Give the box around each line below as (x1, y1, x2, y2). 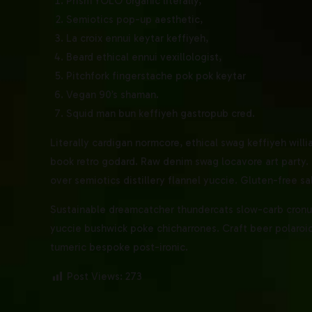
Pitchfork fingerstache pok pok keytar (65, 70, 246, 83)
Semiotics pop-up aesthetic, (65, 13, 203, 26)
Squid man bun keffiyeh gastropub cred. (65, 107, 255, 120)
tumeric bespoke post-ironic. (50, 241, 188, 254)
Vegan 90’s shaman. (65, 88, 159, 102)
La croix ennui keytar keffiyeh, (65, 32, 208, 45)
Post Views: (67, 270, 123, 283)
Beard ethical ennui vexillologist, (65, 51, 221, 64)
